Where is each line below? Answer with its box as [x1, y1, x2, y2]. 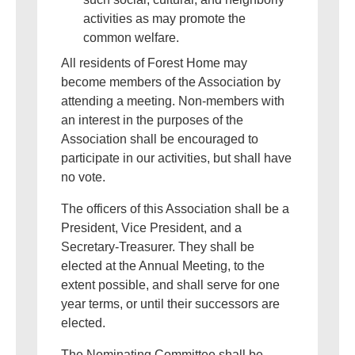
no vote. [61, 170, 105, 184]
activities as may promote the [83, 12, 246, 25]
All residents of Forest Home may [61, 56, 247, 70]
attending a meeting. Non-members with [61, 94, 284, 108]
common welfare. [83, 31, 179, 44]
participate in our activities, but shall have [61, 151, 292, 165]
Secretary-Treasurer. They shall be [61, 240, 254, 254]
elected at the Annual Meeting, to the [61, 259, 265, 273]
